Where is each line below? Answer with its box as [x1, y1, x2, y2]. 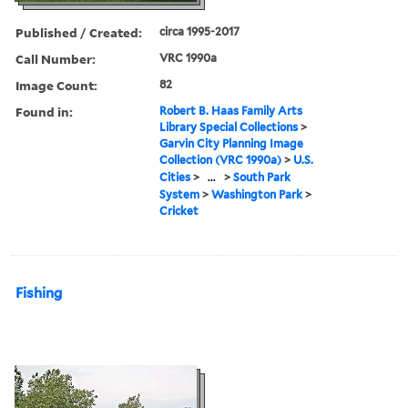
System [159, 187, 200, 201]
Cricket [159, 203, 199, 218]
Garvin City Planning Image [159, 136, 304, 150]
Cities [159, 169, 191, 184]
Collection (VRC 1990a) [159, 152, 282, 167]
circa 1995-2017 [159, 24, 240, 38]
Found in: [15, 102, 73, 120]
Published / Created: [15, 23, 142, 41]
